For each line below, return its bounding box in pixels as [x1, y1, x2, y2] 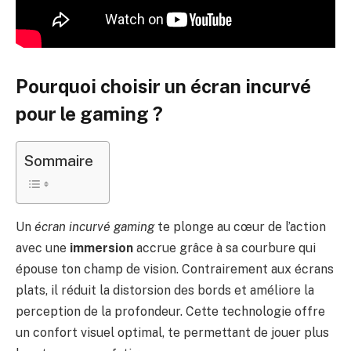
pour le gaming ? [16, 102, 163, 125]
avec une [16, 241, 70, 256]
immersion [70, 241, 133, 256]
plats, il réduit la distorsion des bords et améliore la [16, 283, 314, 299]
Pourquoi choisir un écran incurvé [16, 74, 311, 97]
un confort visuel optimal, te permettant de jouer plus [16, 325, 329, 341]
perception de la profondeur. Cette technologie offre [16, 304, 325, 320]
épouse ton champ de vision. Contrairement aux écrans [16, 262, 334, 277]
